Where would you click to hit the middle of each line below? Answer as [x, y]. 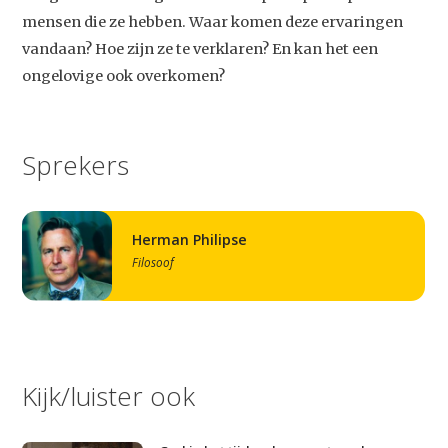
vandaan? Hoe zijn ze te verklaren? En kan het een [200, 49]
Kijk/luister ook [109, 396]
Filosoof [153, 262]
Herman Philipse [195, 240]
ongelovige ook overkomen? [124, 76]
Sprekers [76, 165]
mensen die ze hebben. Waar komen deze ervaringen [213, 22]
